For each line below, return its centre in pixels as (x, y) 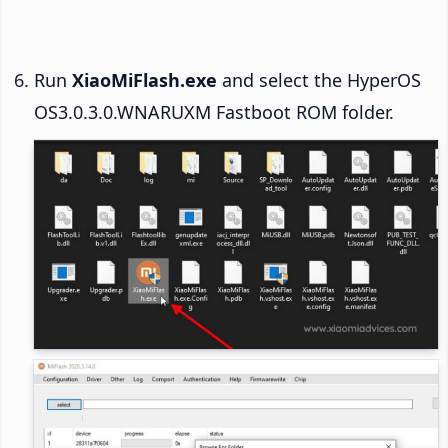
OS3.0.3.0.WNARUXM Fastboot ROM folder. (214, 112)
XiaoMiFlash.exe (144, 80)
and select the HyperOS (319, 80)
